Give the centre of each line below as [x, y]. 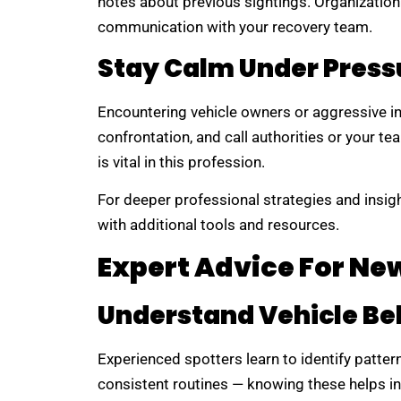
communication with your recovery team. [235, 27]
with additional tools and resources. [218, 225]
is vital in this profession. [181, 162]
